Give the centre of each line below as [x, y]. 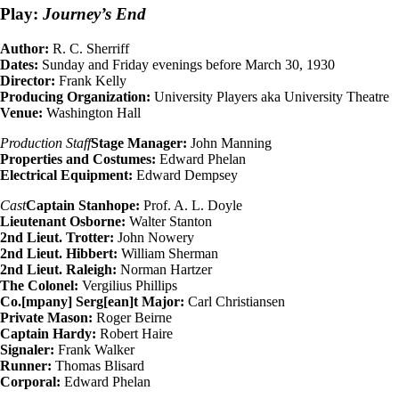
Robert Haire [134, 334]
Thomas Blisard [98, 366]
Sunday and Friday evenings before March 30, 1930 [187, 65]
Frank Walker [94, 350]
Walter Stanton [169, 222]
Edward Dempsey [185, 175]
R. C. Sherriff [89, 49]
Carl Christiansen [235, 302]
